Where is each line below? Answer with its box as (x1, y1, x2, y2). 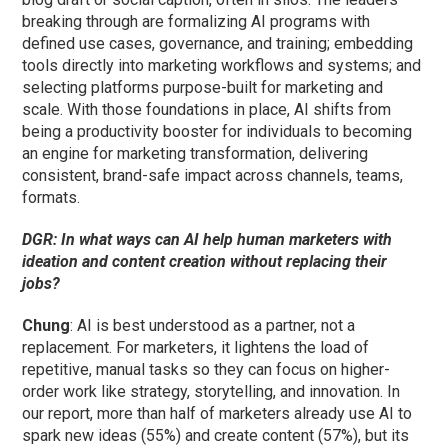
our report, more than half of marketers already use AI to (22, 404, 413, 424)
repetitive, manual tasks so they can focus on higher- (22, 360, 391, 380)
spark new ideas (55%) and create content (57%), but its (22, 426, 410, 446)
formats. (22, 188, 81, 208)
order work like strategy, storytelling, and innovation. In (22, 382, 401, 402)
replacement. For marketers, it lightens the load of (22, 338, 370, 358)
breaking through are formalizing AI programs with (22, 12, 371, 32)
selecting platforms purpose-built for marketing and (22, 78, 384, 98)
